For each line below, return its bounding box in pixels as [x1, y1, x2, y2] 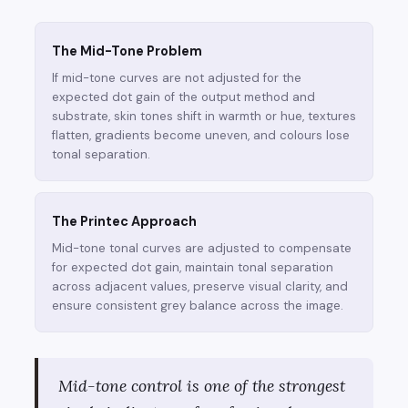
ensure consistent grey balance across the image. [52, 298, 343, 314]
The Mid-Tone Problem [52, 43, 202, 60]
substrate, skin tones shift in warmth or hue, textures [52, 108, 356, 125]
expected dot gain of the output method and [52, 89, 315, 106]
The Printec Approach [52, 213, 197, 230]
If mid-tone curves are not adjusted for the [52, 70, 301, 87]
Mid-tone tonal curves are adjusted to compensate [52, 240, 352, 257]
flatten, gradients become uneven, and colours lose [52, 127, 350, 144]
